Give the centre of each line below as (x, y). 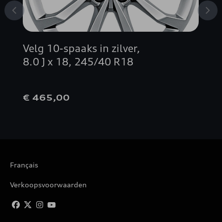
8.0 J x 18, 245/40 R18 (78, 62)
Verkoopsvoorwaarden (48, 185)
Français (24, 165)
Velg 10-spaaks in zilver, (82, 48)
